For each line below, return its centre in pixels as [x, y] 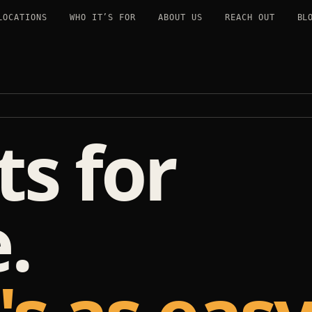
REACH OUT [250, 17]
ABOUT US [180, 17]
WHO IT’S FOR [103, 17]
